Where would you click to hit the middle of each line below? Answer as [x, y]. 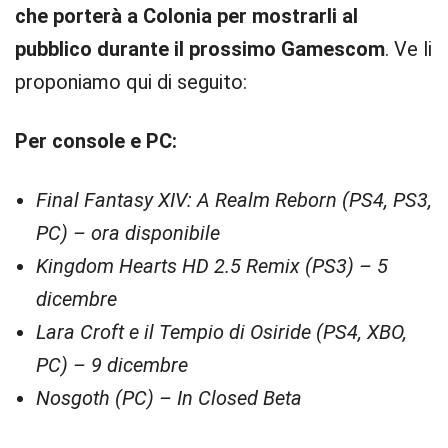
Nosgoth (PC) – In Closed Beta [169, 398]
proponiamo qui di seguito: [131, 82]
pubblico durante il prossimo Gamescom [200, 49]
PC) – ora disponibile [128, 233]
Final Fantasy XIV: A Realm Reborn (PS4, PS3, [234, 200]
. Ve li [408, 49]
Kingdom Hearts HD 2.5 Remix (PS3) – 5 [212, 266]
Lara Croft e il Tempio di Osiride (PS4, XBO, [221, 332]
